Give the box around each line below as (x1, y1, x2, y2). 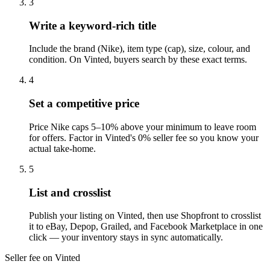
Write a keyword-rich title (29, 19, 156, 32)
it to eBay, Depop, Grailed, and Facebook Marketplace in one (29, 221, 263, 232)
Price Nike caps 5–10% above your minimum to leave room (29, 121, 256, 132)
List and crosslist (29, 186, 111, 199)
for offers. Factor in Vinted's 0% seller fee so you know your (29, 132, 259, 143)
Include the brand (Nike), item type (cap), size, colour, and (29, 43, 250, 54)
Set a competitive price (29, 97, 139, 110)
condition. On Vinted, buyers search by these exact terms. (29, 54, 247, 65)
